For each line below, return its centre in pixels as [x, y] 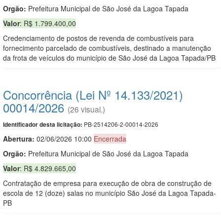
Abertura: [20, 138]
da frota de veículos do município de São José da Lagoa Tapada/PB [109, 57]
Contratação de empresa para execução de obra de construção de [107, 183]
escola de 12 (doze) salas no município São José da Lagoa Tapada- [110, 193]
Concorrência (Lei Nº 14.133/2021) [93, 94]
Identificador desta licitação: [43, 124]
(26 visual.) [86, 109]
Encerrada [110, 138]
